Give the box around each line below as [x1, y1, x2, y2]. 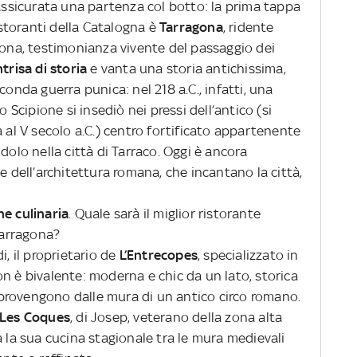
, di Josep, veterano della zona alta [70, 308, 283, 325]
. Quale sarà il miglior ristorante [69, 205, 261, 222]
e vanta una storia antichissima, [87, 60, 286, 76]
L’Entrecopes [116, 246, 198, 263]
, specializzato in [198, 246, 299, 263]
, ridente [222, 18, 274, 35]
